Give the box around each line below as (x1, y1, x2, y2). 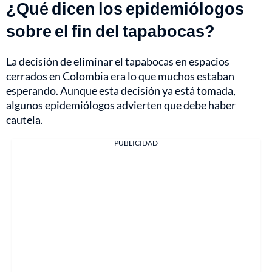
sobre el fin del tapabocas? (6, 20, 215, 41)
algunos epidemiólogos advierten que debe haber (6, 98, 236, 112)
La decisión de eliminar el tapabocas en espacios (6, 54, 229, 68)
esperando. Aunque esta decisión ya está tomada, (6, 83, 236, 97)
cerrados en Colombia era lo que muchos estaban (6, 69, 234, 83)
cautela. (6, 112, 43, 126)
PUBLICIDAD (114, 138, 158, 148)
